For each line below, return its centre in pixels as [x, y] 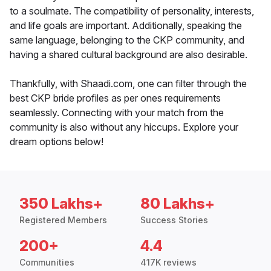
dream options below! [57, 142]
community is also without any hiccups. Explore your [124, 127]
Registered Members [63, 220]
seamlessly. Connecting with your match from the [117, 113]
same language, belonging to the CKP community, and [127, 40]
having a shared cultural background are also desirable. [129, 55]
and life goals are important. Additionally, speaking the [126, 26]
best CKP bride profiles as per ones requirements [115, 98]
